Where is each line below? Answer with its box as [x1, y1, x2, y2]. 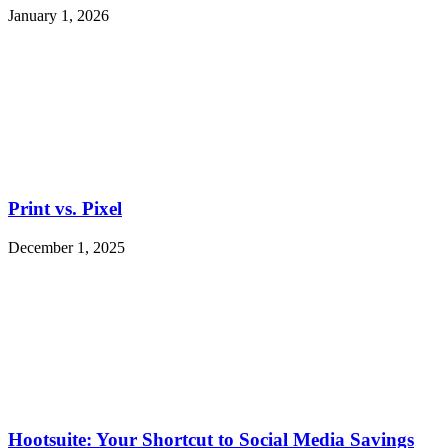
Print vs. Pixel [8, 197, 122, 219]
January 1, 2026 [8, 7, 109, 25]
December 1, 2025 [8, 238, 125, 256]
